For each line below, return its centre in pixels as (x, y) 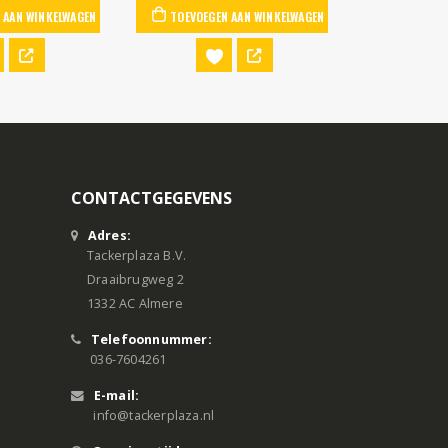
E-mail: (116, 396)
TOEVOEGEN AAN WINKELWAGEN (247, 16)
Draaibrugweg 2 (127, 280)
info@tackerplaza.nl (154, 416)
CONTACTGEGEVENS (151, 198)
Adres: (109, 236)
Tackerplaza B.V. (129, 256)
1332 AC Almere (127, 304)
